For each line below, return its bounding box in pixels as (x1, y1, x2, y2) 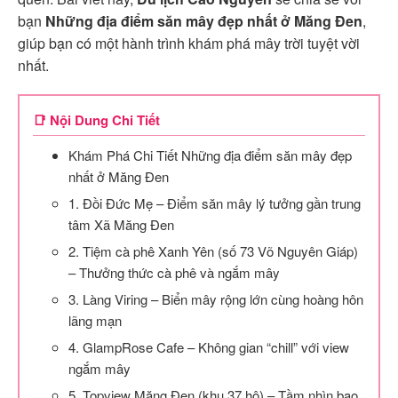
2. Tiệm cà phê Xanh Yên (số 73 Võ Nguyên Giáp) (68, 241, 358, 260)
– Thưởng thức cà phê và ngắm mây (68, 262, 280, 282)
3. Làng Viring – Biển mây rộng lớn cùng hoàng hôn (68, 289, 363, 308)
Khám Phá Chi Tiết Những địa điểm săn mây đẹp (68, 145, 352, 164)
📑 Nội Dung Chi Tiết (33, 109, 160, 130)
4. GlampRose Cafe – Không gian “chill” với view (68, 337, 349, 356)
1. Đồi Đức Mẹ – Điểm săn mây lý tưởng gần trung (68, 193, 361, 212)
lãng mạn (68, 310, 122, 330)
